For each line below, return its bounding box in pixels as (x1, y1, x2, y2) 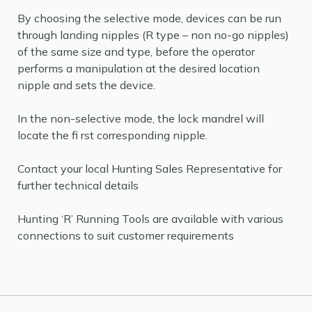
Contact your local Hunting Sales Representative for (17, 162, 282, 175)
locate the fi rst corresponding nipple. (17, 128, 208, 142)
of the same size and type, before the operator (17, 45, 255, 58)
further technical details (17, 178, 139, 192)
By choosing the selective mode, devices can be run (17, 11, 281, 25)
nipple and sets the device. (17, 78, 155, 92)
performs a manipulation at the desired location (17, 61, 260, 75)
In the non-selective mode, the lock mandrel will (17, 111, 264, 125)
